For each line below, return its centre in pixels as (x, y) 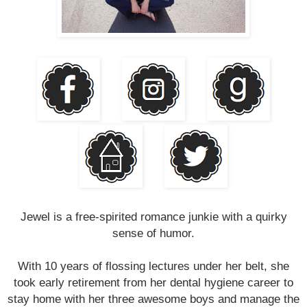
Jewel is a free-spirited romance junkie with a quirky (153, 216)
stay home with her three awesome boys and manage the (153, 298)
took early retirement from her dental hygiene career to (153, 282)
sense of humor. (153, 233)
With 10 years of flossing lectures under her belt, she (153, 266)
